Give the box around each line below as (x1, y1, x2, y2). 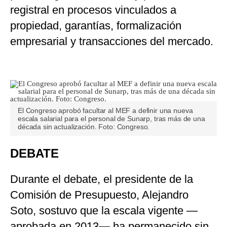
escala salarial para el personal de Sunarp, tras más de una (18, 115, 205, 123)
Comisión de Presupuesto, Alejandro (10, 188, 188, 202)
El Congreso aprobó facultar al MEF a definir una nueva (18, 106, 193, 115)
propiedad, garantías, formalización (10, 19, 181, 32)
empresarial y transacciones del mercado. (10, 35, 213, 48)
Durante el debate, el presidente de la (10, 173, 193, 186)
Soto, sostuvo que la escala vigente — (10, 204, 198, 217)
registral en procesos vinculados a (10, 4, 176, 17)
